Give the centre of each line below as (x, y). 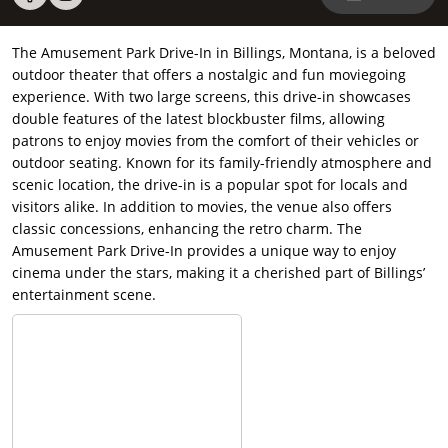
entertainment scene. (84, 295)
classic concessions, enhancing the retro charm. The (187, 229)
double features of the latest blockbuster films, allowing (198, 119)
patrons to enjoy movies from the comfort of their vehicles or (215, 141)
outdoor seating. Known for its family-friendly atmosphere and (222, 163)
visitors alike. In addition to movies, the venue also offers (202, 207)
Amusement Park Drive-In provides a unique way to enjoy (204, 251)
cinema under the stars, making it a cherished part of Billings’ (218, 273)
